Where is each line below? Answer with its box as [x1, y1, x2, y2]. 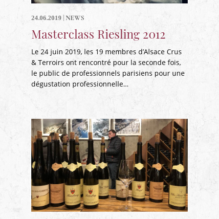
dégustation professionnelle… [31, 79, 129, 88]
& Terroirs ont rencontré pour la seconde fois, [31, 58, 181, 67]
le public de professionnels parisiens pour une [31, 68, 185, 78]
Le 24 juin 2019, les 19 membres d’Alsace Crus [31, 47, 182, 56]
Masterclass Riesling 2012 [31, 26, 166, 42]
